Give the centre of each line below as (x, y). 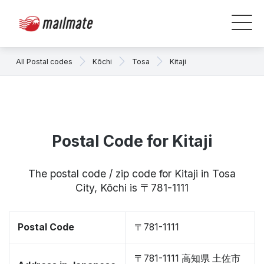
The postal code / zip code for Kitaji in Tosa (132, 174)
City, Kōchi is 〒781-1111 (132, 188)
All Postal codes (44, 61)
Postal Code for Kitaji (132, 141)
